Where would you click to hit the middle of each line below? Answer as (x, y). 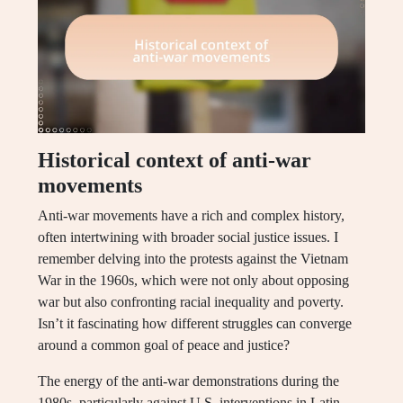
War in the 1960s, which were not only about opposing (193, 281)
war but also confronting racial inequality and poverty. (191, 302)
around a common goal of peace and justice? (164, 345)
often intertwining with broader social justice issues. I (188, 237)
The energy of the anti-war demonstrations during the (188, 381)
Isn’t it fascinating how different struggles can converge (195, 324)
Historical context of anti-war (175, 161)
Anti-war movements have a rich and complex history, (191, 216)
